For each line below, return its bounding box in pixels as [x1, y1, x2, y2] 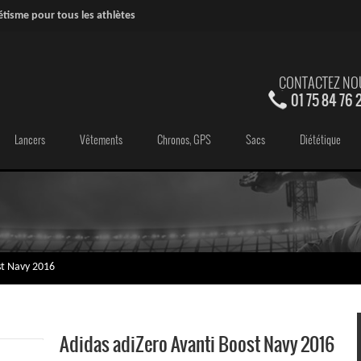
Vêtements [80, 132, 122, 147]
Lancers [15, 132, 45, 147]
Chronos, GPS [157, 132, 211, 147]
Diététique [300, 132, 341, 147]
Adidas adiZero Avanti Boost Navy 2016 [60, 330, 334, 359]
